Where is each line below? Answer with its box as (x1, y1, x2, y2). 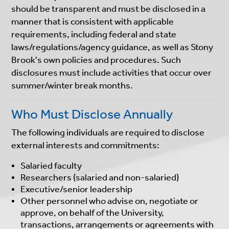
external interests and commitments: (11, 139, 160, 151)
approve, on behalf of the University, (20, 207, 165, 218)
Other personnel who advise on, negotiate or (20, 195, 199, 207)
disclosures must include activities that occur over (11, 66, 212, 78)
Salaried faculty (20, 159, 82, 171)
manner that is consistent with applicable (11, 15, 174, 27)
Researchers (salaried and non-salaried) (20, 171, 179, 183)
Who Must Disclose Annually (11, 106, 173, 122)
